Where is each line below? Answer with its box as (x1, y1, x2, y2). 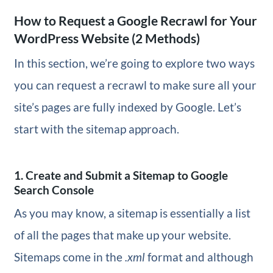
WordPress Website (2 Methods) (13, 30, 200, 46)
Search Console (13, 182, 94, 197)
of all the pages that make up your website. (13, 227, 231, 242)
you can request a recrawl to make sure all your (13, 77, 257, 92)
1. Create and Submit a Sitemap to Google (13, 168, 228, 182)
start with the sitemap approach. (13, 121, 179, 136)
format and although (147, 249, 253, 264)
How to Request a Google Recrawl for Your (13, 13, 257, 29)
